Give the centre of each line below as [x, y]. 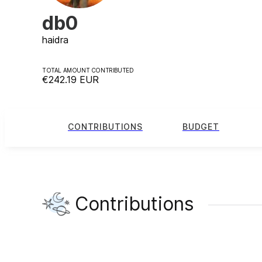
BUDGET [201, 127]
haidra [55, 39]
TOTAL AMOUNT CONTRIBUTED [88, 70]
